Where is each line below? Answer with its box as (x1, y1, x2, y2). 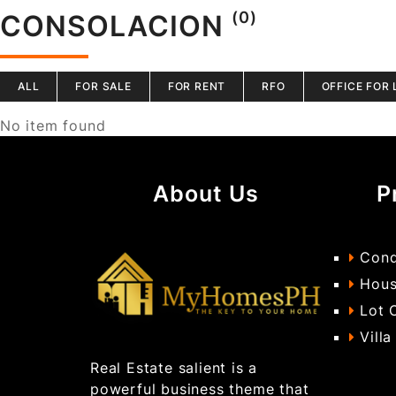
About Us (153, 180, 260, 207)
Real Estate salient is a (90, 358, 258, 377)
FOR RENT (167, 80, 226, 93)
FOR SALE (75, 80, 132, 93)
